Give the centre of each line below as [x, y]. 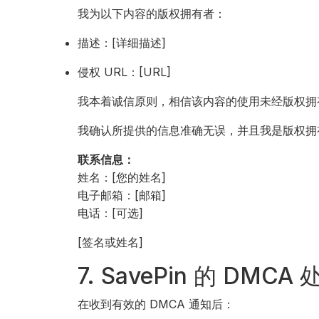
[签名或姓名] [111, 242]
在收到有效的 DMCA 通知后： [156, 304]
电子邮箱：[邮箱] [122, 195]
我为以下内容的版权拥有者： [152, 14]
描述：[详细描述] [122, 43]
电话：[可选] [111, 213]
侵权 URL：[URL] [125, 72]
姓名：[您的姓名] [122, 177]
